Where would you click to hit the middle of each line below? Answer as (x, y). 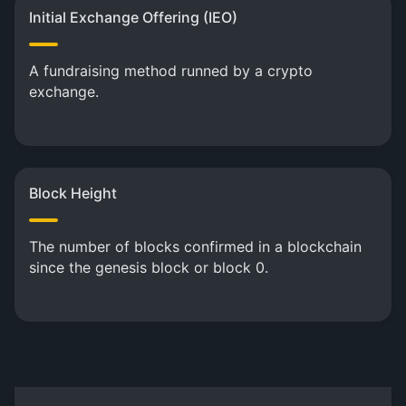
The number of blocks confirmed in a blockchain (195, 246)
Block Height (73, 193)
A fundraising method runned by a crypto (171, 71)
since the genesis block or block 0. (149, 267)
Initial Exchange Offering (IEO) (133, 17)
